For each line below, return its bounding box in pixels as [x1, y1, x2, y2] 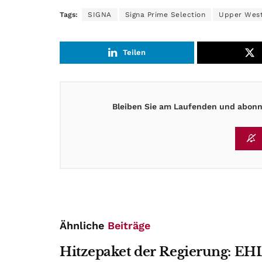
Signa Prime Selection [125, 11, 205, 19]
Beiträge [108, 219, 150, 232]
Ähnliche [60, 219, 108, 232]
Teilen [123, 48, 146, 57]
